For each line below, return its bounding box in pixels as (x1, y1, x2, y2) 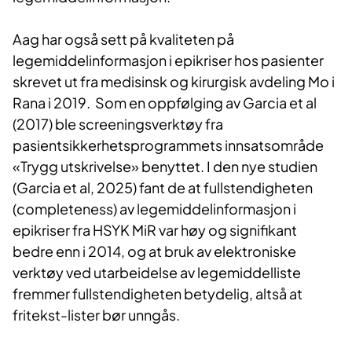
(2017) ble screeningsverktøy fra (13, 115, 223, 134)
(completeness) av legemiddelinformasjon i (13, 200, 296, 218)
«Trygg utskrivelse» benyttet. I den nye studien (13, 157, 317, 176)
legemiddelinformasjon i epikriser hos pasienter (13, 51, 324, 70)
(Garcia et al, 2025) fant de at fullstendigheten (13, 178, 313, 197)
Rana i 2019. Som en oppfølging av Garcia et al (13, 93, 317, 112)
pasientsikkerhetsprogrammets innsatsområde (13, 136, 324, 155)
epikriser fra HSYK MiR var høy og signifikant (13, 221, 297, 240)
